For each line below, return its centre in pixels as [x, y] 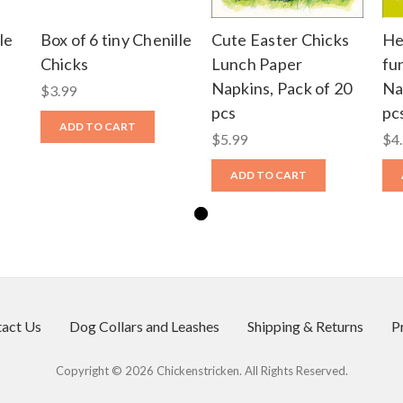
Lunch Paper [257, 63]
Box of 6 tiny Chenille [116, 39]
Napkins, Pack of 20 [282, 88]
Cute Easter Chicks [280, 39]
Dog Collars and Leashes [144, 326]
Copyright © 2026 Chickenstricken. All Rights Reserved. [201, 370]
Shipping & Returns [305, 326]
